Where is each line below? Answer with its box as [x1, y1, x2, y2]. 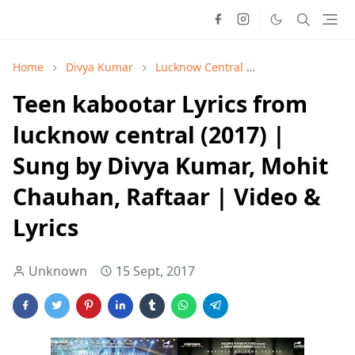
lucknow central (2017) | [13, 119, 285, 150]
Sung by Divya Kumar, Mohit [13, 150, 328, 181]
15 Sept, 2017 [116, 262, 195, 280]
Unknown [29, 262, 87, 280]
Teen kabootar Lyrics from [13, 88, 307, 119]
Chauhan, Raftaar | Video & [13, 181, 321, 212]
